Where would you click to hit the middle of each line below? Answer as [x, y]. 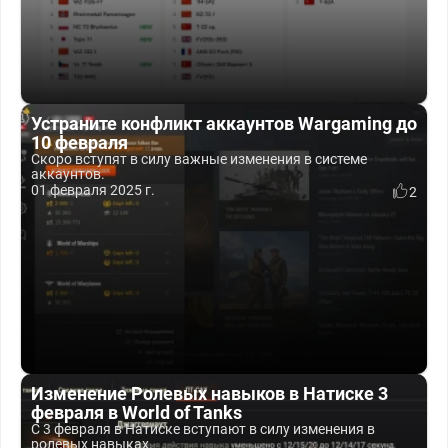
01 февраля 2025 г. [93, 190]
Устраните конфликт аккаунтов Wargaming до [224, 123]
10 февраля [79, 142]
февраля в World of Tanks [136, 412]
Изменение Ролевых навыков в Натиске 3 [209, 393]
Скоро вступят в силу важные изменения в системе [199, 159]
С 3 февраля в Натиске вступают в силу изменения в [203, 429]
